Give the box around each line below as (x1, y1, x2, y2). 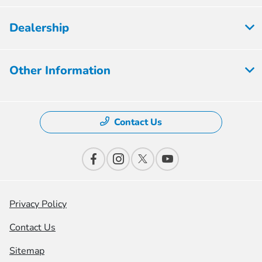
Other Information (9, 63, 111, 78)
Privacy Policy (9, 198, 67, 211)
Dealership (9, 20, 69, 36)
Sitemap (9, 244, 44, 257)
